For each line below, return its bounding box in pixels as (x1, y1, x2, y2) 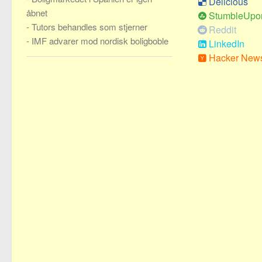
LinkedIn (209, 37, 244, 50)
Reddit (209, 23, 236, 36)
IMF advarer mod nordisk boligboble (32, 35, 168, 47)
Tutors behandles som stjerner (32, 20, 147, 33)
